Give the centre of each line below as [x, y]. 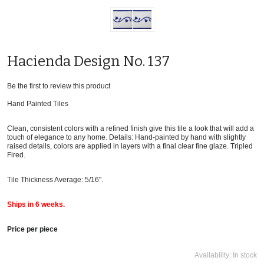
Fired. [16, 155]
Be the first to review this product [59, 86]
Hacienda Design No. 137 [88, 61]
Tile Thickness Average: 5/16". [55, 179]
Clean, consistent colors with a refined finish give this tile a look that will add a [131, 128]
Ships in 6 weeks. [36, 204]
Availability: [214, 255]
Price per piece [32, 229]
